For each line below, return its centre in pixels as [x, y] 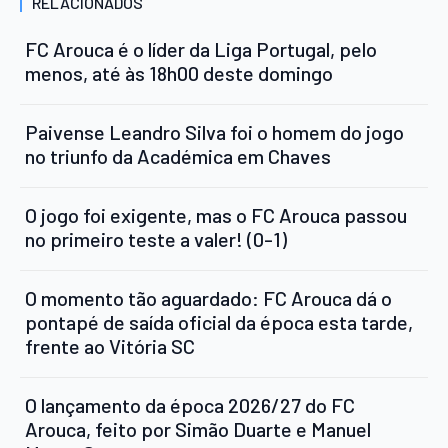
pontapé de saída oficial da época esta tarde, [219, 321]
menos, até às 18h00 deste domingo [179, 72]
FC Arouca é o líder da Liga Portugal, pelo [201, 48]
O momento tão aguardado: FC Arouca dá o [208, 297]
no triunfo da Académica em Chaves [178, 155]
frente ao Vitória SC [110, 345]
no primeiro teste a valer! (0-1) [156, 238]
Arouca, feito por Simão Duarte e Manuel [198, 428]
